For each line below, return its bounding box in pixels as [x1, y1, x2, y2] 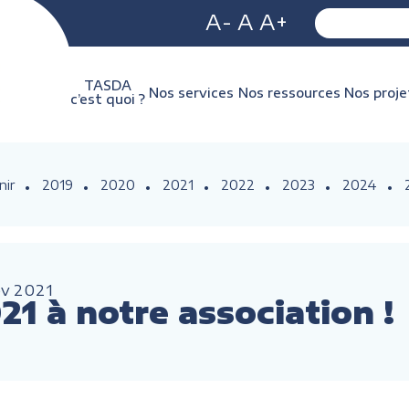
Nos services [149, 84, 235, 100]
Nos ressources [237, 84, 341, 100]
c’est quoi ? [70, 91, 145, 107]
